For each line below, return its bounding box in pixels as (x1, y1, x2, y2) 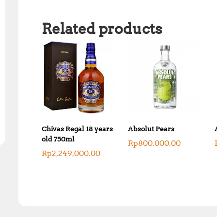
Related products (42, 20, 162, 38)
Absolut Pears (128, 124, 175, 133)
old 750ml (42, 135, 75, 143)
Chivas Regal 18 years (42, 124, 113, 133)
